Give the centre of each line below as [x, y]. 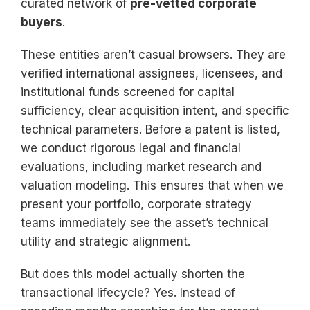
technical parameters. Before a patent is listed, [151, 129]
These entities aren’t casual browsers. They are [153, 55]
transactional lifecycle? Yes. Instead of [128, 293]
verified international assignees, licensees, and [152, 73]
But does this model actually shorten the [133, 274]
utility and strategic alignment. [106, 241]
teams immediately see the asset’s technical [145, 223]
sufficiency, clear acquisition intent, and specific [155, 111]
